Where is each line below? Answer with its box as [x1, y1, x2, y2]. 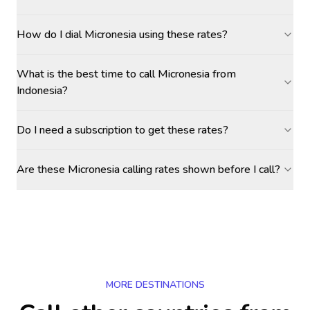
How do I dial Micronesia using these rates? [17, 27, 228, 42]
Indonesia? [17, 83, 68, 98]
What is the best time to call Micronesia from [17, 66, 236, 82]
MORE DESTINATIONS [105, 278, 205, 291]
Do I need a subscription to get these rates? [17, 122, 228, 138]
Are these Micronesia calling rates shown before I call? [17, 162, 280, 177]
